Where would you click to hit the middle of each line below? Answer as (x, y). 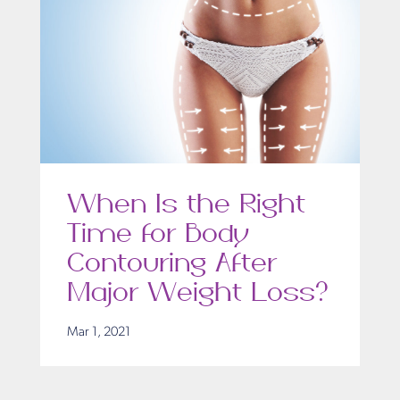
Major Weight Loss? (200, 293)
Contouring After (172, 263)
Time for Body (158, 234)
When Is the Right (186, 204)
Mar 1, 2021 (99, 333)
